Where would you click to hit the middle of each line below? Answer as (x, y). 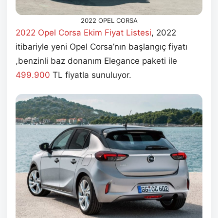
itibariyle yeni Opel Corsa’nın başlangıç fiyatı (101, 46)
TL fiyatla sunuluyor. (91, 75)
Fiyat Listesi (128, 32)
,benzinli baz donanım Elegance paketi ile (96, 61)
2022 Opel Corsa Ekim (59, 32)
